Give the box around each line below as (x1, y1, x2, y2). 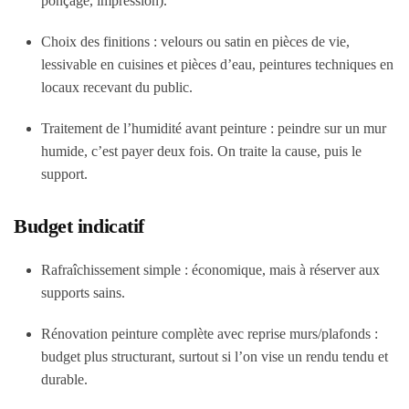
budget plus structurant (41, 349, 172, 364)
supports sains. (41, 285, 125, 300)
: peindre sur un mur (267, 121, 386, 136)
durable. (41, 372, 88, 387)
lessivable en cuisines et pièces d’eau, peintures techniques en (41, 57, 393, 72)
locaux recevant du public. (41, 79, 193, 95)
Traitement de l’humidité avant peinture (41, 121, 267, 136)
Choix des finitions (41, 34, 150, 49)
